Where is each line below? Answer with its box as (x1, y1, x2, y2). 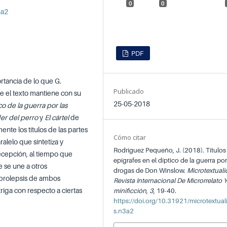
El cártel (45, 113, 69, 122)
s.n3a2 (113, 206, 134, 215)
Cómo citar (113, 132, 146, 142)
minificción (113, 186, 147, 195)
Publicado (113, 86, 144, 96)
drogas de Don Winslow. (113, 166, 187, 174)
